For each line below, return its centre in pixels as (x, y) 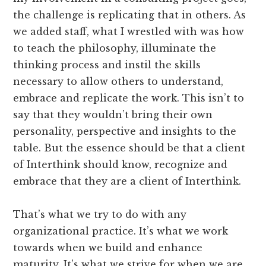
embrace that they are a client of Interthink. (127, 181)
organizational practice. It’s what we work (121, 231)
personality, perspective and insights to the (125, 131)
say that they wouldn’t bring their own (113, 114)
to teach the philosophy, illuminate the (115, 48)
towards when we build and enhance (108, 247)
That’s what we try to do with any (100, 214)
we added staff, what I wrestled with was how (129, 31)
